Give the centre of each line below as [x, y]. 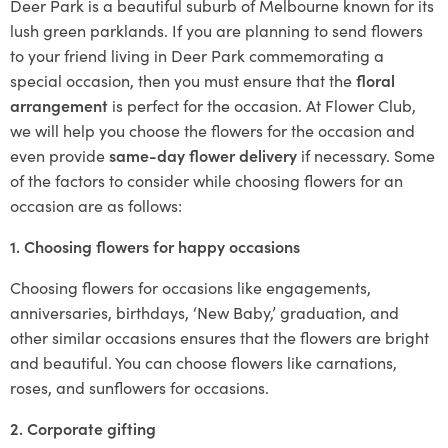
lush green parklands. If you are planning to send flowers [216, 30]
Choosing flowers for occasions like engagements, [190, 287]
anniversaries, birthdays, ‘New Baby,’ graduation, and [204, 312]
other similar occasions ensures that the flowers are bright [219, 337]
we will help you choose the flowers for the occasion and [212, 130]
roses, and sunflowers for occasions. [139, 387]
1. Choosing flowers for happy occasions [155, 246]
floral [375, 80]
